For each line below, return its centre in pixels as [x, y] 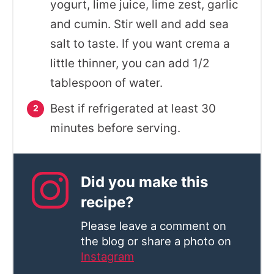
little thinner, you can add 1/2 [130, 63]
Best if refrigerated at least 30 [133, 109]
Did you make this [144, 182]
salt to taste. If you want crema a [140, 44]
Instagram [107, 256]
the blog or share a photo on [156, 241]
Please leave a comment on [154, 226]
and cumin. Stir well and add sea [139, 24]
